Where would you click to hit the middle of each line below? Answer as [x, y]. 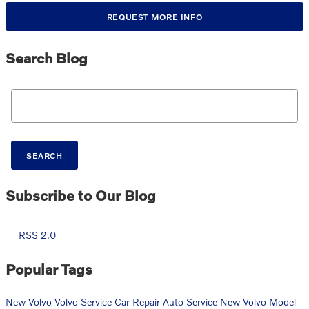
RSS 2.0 [36, 235]
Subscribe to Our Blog [81, 195]
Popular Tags [49, 269]
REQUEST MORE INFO [154, 17]
